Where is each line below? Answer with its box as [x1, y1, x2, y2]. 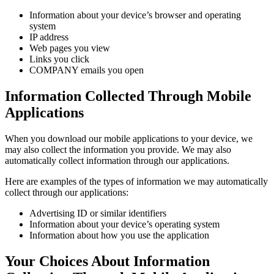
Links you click [29, 54, 89, 65]
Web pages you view [29, 43, 110, 54]
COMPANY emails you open [29, 65, 144, 76]
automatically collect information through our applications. [5, 155, 229, 166]
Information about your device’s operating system [29, 218, 220, 229]
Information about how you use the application [29, 229, 209, 240]
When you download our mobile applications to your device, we [5, 133, 253, 144]
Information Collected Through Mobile [5, 87, 251, 104]
